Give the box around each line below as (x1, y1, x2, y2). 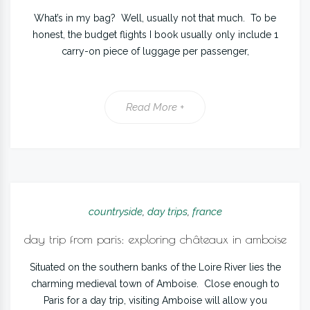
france (192, 206, 222, 218)
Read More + (126, 101, 184, 113)
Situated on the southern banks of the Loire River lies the (29, 262, 281, 273)
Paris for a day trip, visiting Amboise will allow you (43, 295, 267, 306)
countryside (88, 206, 143, 218)
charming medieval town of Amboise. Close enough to (30, 278, 280, 289)
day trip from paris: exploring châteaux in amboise (24, 232, 286, 246)
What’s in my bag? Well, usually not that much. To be (34, 12, 276, 24)
